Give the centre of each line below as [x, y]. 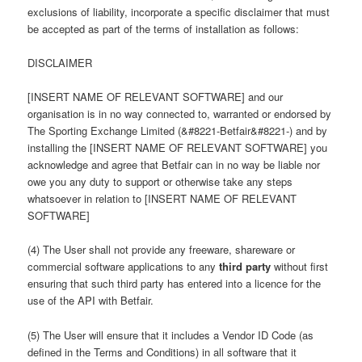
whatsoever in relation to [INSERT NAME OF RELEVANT [162, 199]
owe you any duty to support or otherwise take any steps [160, 182]
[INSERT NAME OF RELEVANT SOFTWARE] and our [156, 97]
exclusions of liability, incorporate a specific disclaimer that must [179, 12]
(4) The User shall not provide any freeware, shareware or [162, 250]
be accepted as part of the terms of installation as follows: [164, 29]
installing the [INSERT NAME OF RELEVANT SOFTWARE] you [178, 148]
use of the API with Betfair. [91, 301]
